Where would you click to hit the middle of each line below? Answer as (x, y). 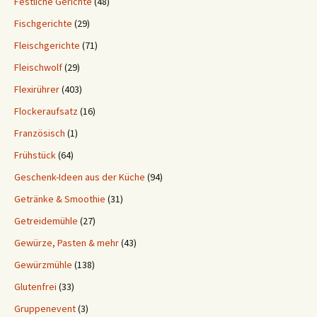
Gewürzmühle (43, 265)
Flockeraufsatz (46, 111)
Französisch (40, 133)
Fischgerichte (43, 23)
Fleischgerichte (47, 45)
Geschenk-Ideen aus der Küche (80, 177)
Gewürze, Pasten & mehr (67, 243)
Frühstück (35, 155)
